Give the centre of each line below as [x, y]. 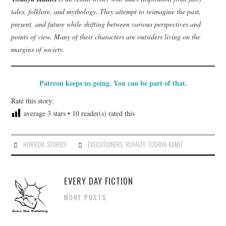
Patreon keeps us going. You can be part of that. [113, 83]
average [35, 113]
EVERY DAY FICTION [99, 181]
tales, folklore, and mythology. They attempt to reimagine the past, [106, 11]
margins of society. [38, 49]
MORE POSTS [86, 197]
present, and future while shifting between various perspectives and [106, 24]
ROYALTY [135, 144]
